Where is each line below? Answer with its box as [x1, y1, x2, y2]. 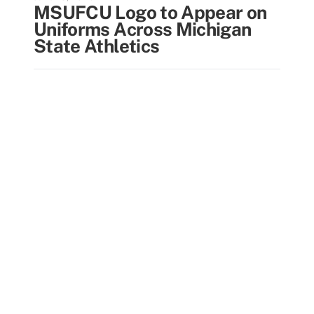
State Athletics [34, 35, 160, 57]
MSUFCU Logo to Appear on [34, 1, 267, 23]
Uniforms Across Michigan [34, 18, 252, 40]
